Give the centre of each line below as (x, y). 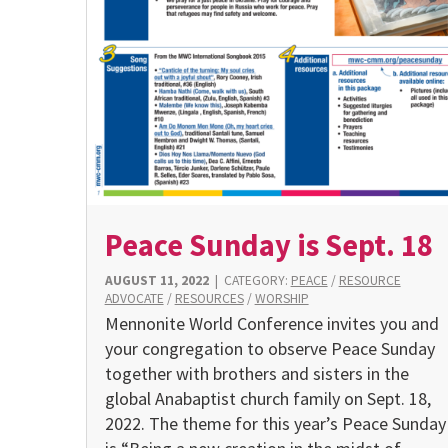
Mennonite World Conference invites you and (271, 324)
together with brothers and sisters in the (256, 374)
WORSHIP (281, 298)
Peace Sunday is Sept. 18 (268, 245)
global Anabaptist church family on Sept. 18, (267, 399)
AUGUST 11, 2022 (156, 280)
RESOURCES (209, 298)
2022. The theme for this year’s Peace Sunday (275, 424)
